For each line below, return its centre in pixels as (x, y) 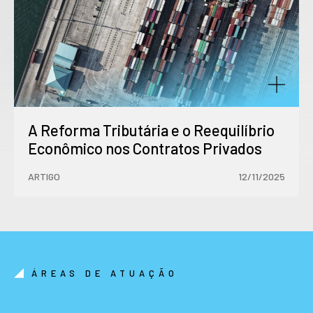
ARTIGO (44, 176)
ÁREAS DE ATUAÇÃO (105, 273)
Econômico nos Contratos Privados (145, 148)
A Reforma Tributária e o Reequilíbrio (151, 130)
